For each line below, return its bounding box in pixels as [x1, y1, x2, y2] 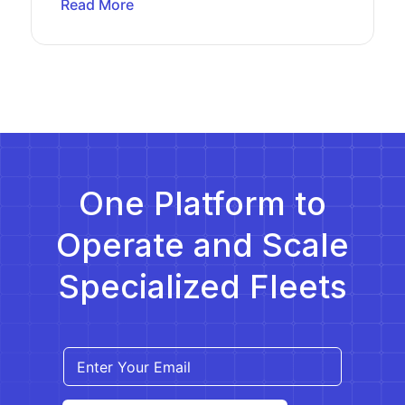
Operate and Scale [56, 225, 349, 266]
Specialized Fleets [58, 267, 347, 307]
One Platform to [79, 184, 326, 224]
